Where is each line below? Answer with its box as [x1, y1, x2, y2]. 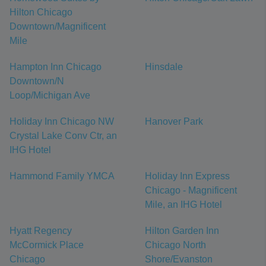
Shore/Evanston [145, 254, 213, 265]
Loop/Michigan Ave [9, 90, 90, 101]
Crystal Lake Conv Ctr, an [9, 131, 117, 141]
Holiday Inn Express [145, 171, 230, 182]
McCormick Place [9, 240, 84, 251]
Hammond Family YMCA [9, 171, 115, 182]
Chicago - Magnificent [145, 185, 237, 196]
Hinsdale [145, 62, 183, 72]
